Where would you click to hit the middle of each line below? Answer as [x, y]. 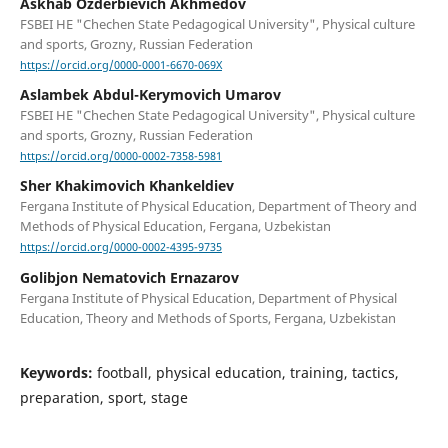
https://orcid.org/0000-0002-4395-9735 [120, 247]
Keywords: [58, 372]
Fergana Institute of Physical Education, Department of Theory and [218, 206]
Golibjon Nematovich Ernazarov [129, 277]
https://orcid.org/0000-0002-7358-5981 [120, 156]
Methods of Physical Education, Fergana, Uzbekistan [175, 226]
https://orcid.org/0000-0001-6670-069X [120, 65]
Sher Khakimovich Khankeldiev [126, 186]
